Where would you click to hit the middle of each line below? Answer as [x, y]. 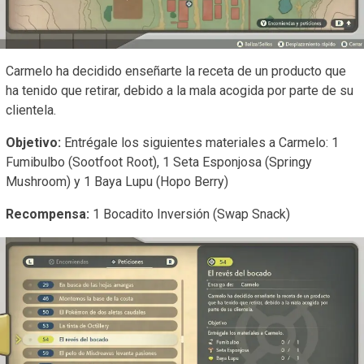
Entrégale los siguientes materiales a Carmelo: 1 [201, 143]
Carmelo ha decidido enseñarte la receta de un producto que [176, 71]
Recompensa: [48, 214]
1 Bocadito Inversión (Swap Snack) [190, 214]
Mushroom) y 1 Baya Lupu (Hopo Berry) [117, 182]
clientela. [31, 110]
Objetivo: [35, 143]
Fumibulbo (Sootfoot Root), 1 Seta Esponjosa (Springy [159, 162]
